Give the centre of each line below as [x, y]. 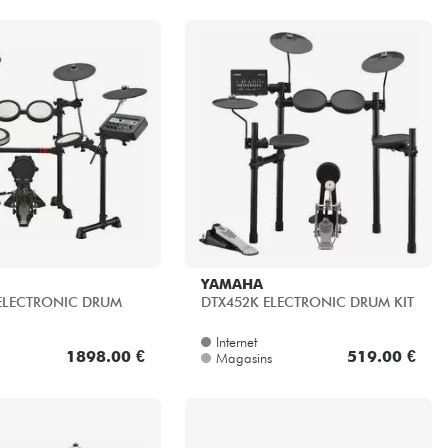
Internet [236, 342]
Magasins [243, 358]
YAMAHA [231, 284]
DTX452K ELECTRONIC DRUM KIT [307, 302]
